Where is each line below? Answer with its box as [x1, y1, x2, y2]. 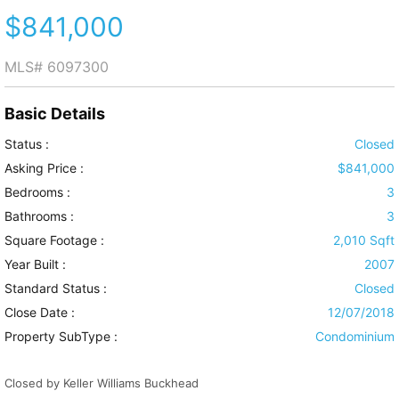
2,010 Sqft [333, 232, 395, 248]
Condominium [315, 329, 395, 345]
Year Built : [4, 256, 66, 273]
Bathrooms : [4, 208, 74, 224]
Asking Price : [4, 160, 84, 176]
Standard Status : [4, 281, 107, 297]
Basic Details [4, 104, 105, 124]
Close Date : [4, 305, 75, 321]
